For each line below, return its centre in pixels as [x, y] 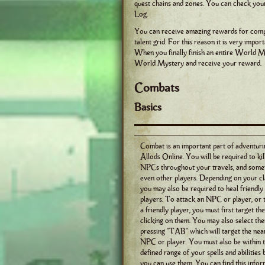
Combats [157, 88]
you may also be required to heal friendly [202, 188]
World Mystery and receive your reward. [198, 63]
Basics [148, 107]
